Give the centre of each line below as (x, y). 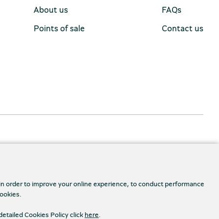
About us (51, 10)
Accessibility (77, 208)
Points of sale (59, 28)
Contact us (182, 28)
